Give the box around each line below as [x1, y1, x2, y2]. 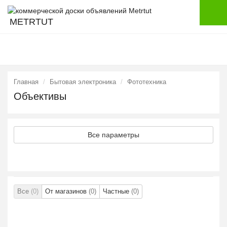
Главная [14, 78, 39, 86]
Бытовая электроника [50, 78, 116, 86]
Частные [103, 187, 131, 195]
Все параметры [88, 131, 139, 139]
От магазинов [45, 187, 89, 195]
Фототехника [127, 78, 166, 86]
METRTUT [10, 17, 53, 27]
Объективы [14, 91, 66, 102]
